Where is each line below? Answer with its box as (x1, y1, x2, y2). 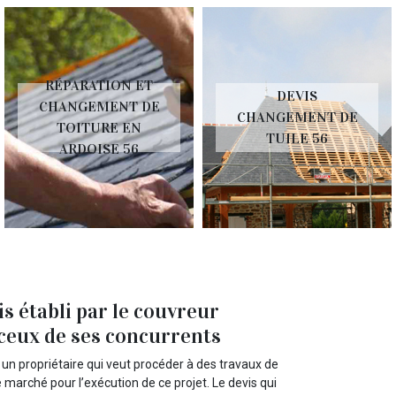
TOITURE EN (57, 119, 141, 136)
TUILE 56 (266, 130, 328, 147)
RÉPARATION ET (45, 77, 153, 94)
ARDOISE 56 (59, 141, 139, 157)
